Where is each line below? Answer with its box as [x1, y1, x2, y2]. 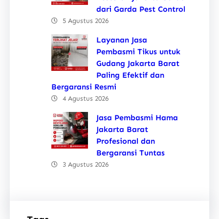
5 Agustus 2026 [63, 16, 109, 25]
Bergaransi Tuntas [96, 148, 165, 157]
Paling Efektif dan [96, 70, 164, 80]
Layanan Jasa [96, 35, 147, 44]
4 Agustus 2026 [63, 94, 109, 103]
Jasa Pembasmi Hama [96, 112, 178, 122]
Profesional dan [96, 136, 155, 146]
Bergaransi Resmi [51, 82, 116, 91]
